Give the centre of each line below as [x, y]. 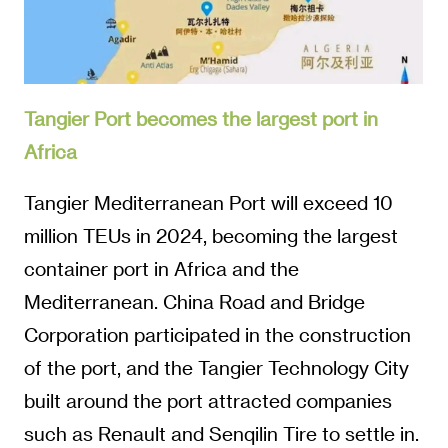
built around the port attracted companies [207, 401]
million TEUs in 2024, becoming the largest [210, 236]
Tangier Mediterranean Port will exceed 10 [208, 203]
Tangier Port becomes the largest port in [200, 119]
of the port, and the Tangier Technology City [216, 368]
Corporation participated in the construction [217, 335]
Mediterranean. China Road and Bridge [194, 302]
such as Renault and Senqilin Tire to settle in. [221, 434]
